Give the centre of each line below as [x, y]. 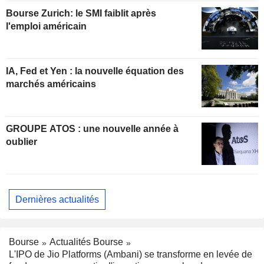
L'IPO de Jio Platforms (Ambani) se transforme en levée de [131, 254]
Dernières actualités [57, 199]
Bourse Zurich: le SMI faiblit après [81, 14]
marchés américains [51, 84]
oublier [22, 142]
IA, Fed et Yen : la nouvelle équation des [95, 71]
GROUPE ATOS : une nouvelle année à [44, 129]
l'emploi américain [46, 27]
